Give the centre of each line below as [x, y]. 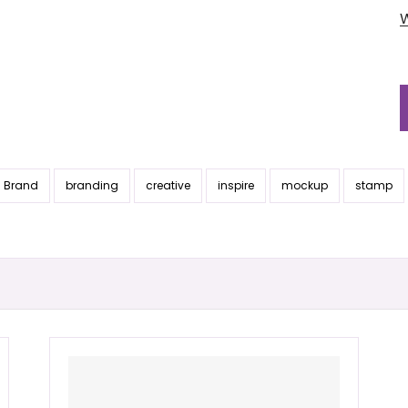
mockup [305, 186]
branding [92, 186]
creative [168, 186]
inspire [236, 186]
